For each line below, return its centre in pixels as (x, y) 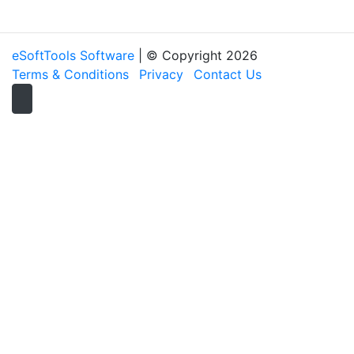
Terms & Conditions (70, 75)
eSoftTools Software (73, 56)
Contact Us (228, 75)
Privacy (161, 75)
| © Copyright (180, 56)
